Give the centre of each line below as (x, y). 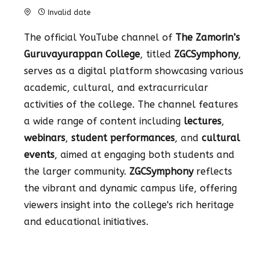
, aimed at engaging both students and (144, 155)
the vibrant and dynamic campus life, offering (130, 188)
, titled (157, 54)
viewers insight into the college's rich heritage (129, 205)
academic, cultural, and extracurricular (116, 88)
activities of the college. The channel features (131, 104)
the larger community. (77, 171)
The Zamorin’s (208, 37)
